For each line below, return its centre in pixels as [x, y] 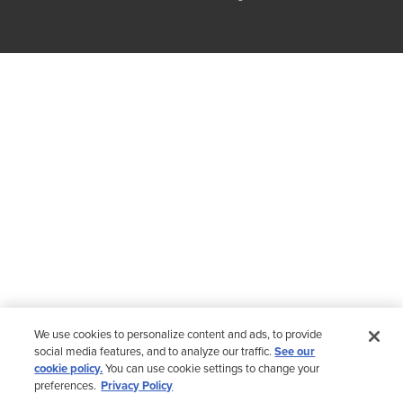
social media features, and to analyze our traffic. [155, 351]
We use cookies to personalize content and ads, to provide [179, 334]
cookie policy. [69, 368]
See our [295, 351]
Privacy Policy [137, 385]
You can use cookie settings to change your [211, 368]
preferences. [66, 385]
